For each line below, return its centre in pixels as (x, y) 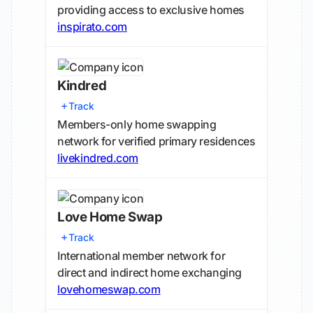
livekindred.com (98, 158)
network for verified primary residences (156, 141)
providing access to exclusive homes (151, 10)
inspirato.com (92, 27)
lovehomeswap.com (109, 289)
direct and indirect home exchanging (150, 272)
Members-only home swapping (137, 124)
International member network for (141, 256)
